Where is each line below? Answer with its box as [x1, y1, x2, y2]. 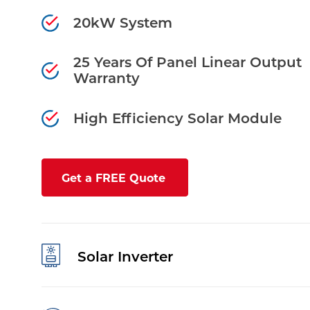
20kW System [73, 12, 172, 31]
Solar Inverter [77, 246, 173, 265]
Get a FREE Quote [62, 170, 165, 185]
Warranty [73, 68, 140, 86]
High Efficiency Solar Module [73, 108, 282, 127]
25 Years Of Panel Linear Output [73, 52, 302, 71]
